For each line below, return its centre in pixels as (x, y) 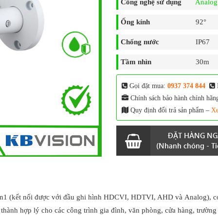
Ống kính (135, 22)
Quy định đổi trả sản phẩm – (170, 110)
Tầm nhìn (136, 62)
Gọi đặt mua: (147, 86)
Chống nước (140, 42)
